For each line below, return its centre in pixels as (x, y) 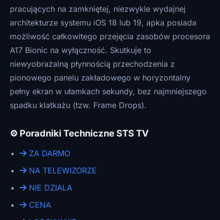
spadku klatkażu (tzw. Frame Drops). (78, 105)
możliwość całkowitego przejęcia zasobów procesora (110, 36)
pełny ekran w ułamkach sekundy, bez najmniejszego (108, 91)
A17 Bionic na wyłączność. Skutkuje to (81, 50)
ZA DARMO (48, 153)
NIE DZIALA (49, 188)
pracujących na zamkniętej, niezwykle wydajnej (98, 9)
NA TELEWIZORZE (62, 170)
